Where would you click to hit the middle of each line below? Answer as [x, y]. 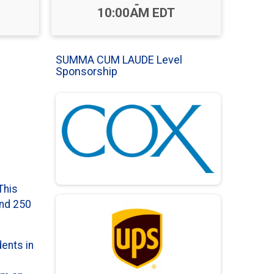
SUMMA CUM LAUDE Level [119, 60]
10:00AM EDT [136, 13]
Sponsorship [87, 71]
